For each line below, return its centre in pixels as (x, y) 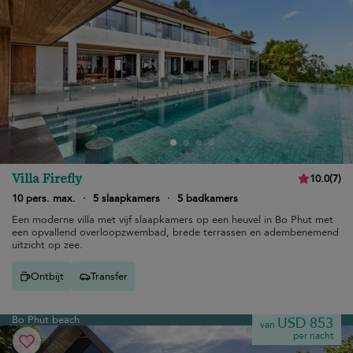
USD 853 (305, 323)
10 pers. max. (44, 199)
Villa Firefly (47, 178)
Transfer (109, 276)
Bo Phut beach (46, 320)
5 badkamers (208, 199)
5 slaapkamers (126, 199)
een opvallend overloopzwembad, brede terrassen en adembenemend (175, 232)
